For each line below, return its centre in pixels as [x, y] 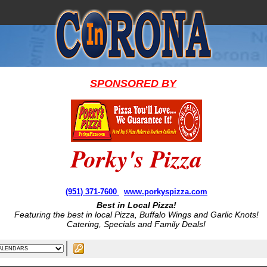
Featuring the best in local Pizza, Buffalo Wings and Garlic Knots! [136, 215]
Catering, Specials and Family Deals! [136, 224]
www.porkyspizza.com [165, 192]
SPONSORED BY [133, 83]
